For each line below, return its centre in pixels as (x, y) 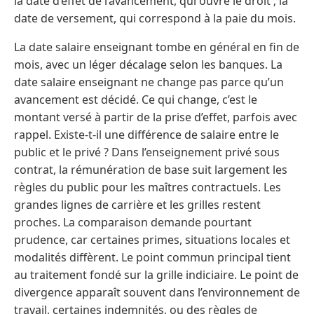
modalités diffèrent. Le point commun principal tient (152, 258)
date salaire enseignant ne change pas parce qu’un (149, 82)
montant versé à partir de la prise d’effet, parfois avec (156, 117)
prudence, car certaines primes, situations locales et (152, 240)
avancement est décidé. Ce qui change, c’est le (136, 100)
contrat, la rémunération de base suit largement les (151, 170)
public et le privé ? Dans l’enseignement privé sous (147, 152)
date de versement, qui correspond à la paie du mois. (155, 19)
